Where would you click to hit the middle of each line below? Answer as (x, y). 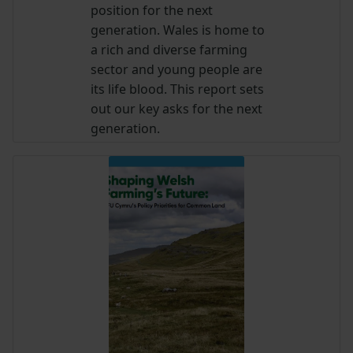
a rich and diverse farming (169, 50)
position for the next (152, 10)
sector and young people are (177, 69)
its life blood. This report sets (178, 89)
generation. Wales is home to (178, 30)
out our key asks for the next (177, 109)
